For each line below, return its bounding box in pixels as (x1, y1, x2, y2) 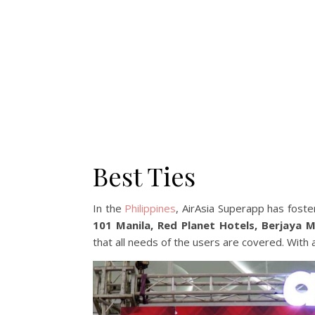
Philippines (124, 201, 176, 216)
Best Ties (93, 159, 195, 193)
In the (93, 201, 125, 216)
